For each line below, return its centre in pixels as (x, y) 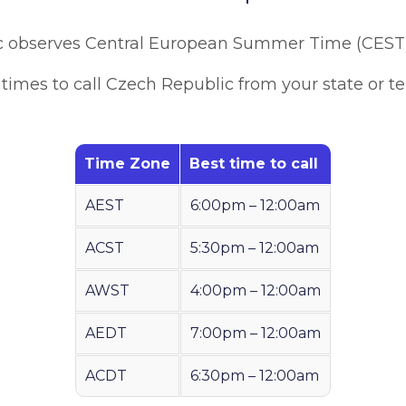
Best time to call (254, 164)
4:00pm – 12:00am (256, 290)
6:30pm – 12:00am (255, 376)
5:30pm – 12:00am (255, 248)
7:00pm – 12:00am (256, 333)
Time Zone (127, 164)
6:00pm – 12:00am (255, 205)
